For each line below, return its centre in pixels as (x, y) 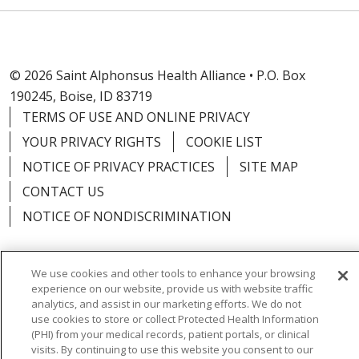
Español (246, 298)
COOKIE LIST (224, 141)
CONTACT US (63, 191)
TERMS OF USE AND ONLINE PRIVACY (136, 117)
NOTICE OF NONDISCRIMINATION (127, 216)
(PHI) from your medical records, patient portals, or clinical (170, 334)
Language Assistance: (80, 298)
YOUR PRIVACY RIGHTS (92, 141)
